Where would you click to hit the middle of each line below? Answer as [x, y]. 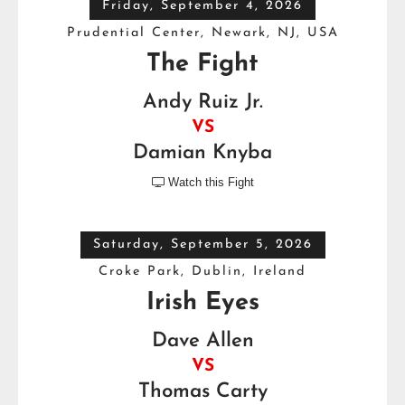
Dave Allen [202, 341]
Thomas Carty [202, 391]
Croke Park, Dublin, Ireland [202, 271]
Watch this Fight [211, 182]
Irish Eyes [202, 303]
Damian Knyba [202, 153]
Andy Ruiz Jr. [202, 102]
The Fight [202, 64]
